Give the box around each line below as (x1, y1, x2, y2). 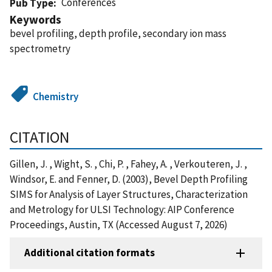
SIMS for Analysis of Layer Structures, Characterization (10, 187, 248, 201)
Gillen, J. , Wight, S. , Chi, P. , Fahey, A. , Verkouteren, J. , (10, 157, 247, 171)
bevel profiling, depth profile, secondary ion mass (10, 26, 226, 40)
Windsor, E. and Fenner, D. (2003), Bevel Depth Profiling (10, 172, 248, 186)
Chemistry (33, 89, 79, 103)
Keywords (10, 12, 61, 27)
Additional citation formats (24, 246, 155, 260)
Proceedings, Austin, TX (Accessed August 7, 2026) (10, 217, 228, 231)
